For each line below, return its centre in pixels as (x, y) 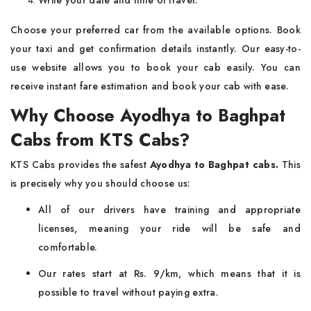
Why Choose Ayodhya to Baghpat (148, 115)
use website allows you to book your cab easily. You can (155, 67)
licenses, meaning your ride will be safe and (169, 228)
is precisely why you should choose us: (102, 183)
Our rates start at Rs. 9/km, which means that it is (169, 274)
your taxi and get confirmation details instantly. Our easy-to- (155, 49)
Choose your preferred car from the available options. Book (155, 30)
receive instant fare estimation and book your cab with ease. (150, 86)
